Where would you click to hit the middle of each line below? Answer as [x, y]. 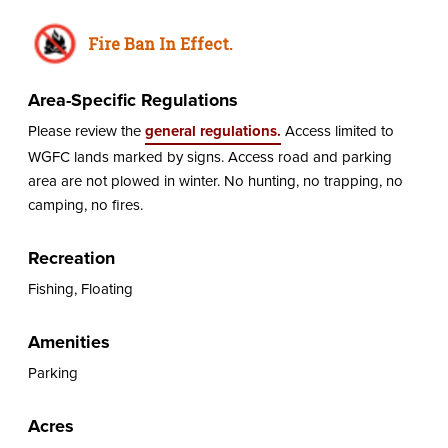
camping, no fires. [85, 204]
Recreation [71, 257]
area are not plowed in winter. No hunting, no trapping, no [215, 180]
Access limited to [337, 130]
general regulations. [212, 130]
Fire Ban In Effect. [160, 43]
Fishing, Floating [80, 288]
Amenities [68, 341]
